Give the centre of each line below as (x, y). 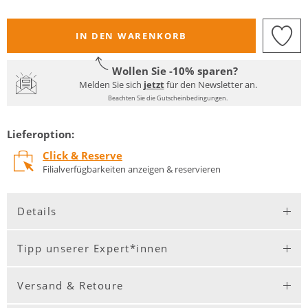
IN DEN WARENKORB (131, 36)
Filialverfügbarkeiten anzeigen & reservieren (132, 169)
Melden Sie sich (111, 85)
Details (37, 211)
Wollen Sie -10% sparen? (175, 71)
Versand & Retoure (70, 285)
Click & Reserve (82, 155)
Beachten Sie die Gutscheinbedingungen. (168, 98)
